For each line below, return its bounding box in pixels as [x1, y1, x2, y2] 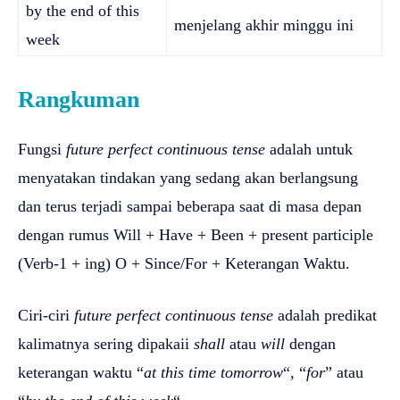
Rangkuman [18, 86, 139, 112]
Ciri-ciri [18, 305, 74, 324]
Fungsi [18, 139, 66, 158]
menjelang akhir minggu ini [174, 15, 354, 34]
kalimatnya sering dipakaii [18, 334, 194, 353]
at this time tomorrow [144, 362, 283, 381]
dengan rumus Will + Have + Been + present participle [18, 225, 373, 244]
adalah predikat [273, 305, 377, 324]
